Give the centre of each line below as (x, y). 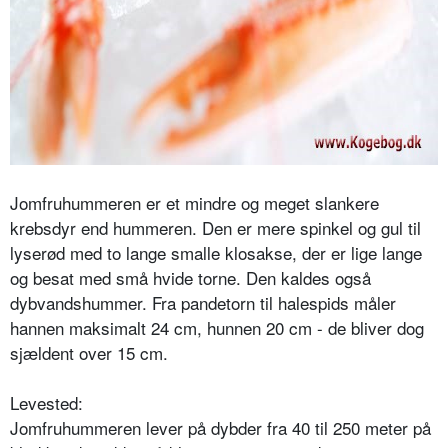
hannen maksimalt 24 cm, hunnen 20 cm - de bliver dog (217, 327)
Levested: (46, 402)
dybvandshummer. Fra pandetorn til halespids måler (203, 302)
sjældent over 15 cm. (89, 352)
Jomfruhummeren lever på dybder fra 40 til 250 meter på (220, 427)
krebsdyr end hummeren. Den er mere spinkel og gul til (215, 227)
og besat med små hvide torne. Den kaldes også (190, 277)
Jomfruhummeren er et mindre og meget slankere (194, 202)
